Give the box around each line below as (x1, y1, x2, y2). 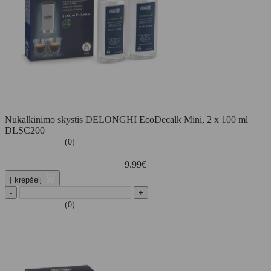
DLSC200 (5, 125, 45, 136)
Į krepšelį (10, 175, 44, 185)
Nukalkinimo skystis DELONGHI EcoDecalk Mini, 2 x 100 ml (5, 114, 248, 125)
